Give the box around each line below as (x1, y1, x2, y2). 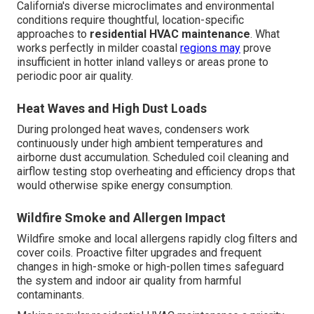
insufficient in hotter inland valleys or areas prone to (17, 55, 268, 69)
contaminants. (17, 288, 84, 302)
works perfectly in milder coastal (17, 41, 180, 55)
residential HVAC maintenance (90, 27, 250, 41)
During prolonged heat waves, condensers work (17, 123, 250, 137)
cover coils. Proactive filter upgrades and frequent (17, 246, 261, 260)
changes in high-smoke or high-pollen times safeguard (17, 260, 284, 274)
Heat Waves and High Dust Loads (17, 101, 207, 116)
